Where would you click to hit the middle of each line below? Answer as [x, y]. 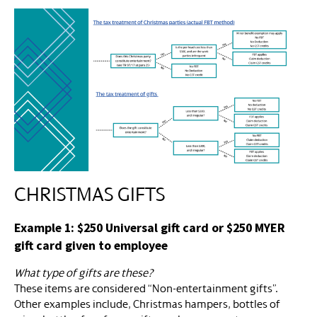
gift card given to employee [91, 245]
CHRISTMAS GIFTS [90, 194]
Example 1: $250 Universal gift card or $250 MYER [150, 227]
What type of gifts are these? [84, 273]
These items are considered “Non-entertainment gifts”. [149, 288]
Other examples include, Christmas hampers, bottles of [147, 304]
